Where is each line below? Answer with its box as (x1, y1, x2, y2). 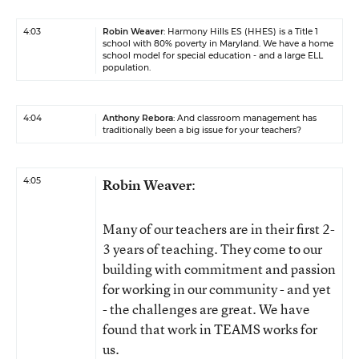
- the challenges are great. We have (103, 300, 310, 318)
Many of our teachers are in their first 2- (103, 220, 335, 238)
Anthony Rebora (103, 113, 173, 123)
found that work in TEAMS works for (103, 320, 317, 338)
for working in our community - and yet (103, 280, 331, 298)
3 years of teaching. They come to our (103, 240, 322, 258)
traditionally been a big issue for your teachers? (103, 125, 301, 135)
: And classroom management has (173, 113, 317, 123)
